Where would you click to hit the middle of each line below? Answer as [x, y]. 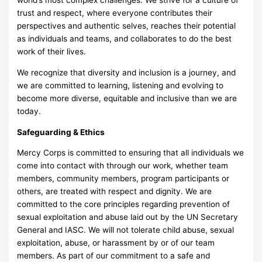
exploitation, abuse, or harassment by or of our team [116, 243]
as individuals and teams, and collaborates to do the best [125, 39]
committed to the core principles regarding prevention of [124, 204]
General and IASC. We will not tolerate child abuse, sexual [126, 230]
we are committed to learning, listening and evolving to [120, 86]
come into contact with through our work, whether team [123, 166]
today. [29, 111]
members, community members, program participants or [123, 179]
